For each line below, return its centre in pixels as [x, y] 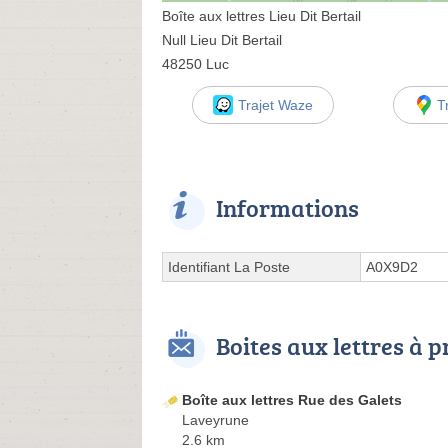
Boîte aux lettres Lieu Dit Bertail [261, 16]
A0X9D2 [392, 267]
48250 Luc [195, 64]
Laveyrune [215, 420]
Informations [287, 207]
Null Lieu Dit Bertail [222, 40]
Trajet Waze [275, 105]
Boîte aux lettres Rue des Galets [292, 400]
